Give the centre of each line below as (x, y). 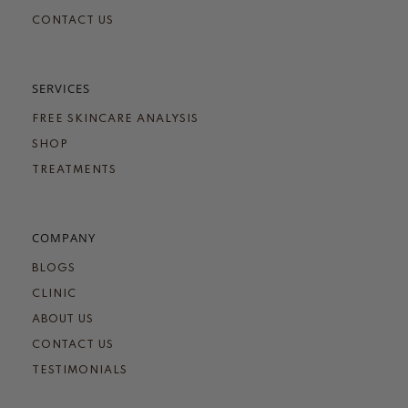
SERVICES (61, 89)
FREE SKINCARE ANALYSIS (115, 120)
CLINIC (54, 295)
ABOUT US (63, 320)
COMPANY (64, 238)
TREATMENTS (74, 171)
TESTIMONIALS (80, 371)
